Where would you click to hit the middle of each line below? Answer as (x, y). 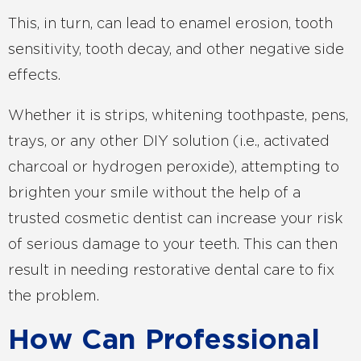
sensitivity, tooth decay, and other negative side (176, 50)
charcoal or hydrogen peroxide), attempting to (174, 168)
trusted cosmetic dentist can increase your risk (176, 219)
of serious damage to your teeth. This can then (173, 245)
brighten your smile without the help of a (154, 193)
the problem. (54, 297)
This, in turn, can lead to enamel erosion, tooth (170, 24)
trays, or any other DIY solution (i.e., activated (169, 142)
